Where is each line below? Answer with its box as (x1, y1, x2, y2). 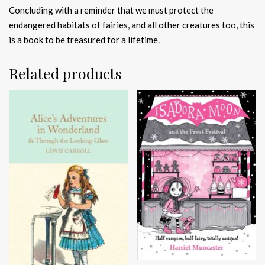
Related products (9, 63, 122, 83)
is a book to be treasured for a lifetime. (9, 34, 160, 45)
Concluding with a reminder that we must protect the (9, 4, 214, 15)
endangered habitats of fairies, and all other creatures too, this (9, 19, 254, 30)
